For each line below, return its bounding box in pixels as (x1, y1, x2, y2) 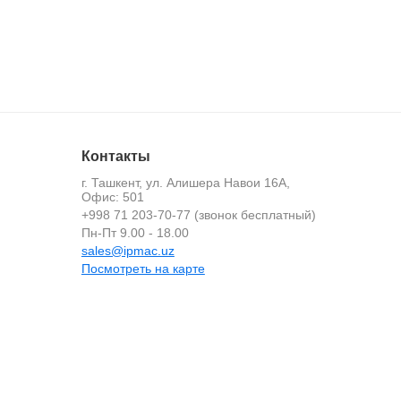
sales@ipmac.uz (81, 243, 175, 258)
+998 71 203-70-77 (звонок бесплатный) (81, 208, 316, 222)
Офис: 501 (81, 190, 144, 204)
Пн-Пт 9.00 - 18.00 (81, 226, 189, 240)
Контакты (81, 149, 150, 164)
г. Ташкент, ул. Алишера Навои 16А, (81, 175, 290, 190)
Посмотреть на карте (81, 261, 205, 276)
